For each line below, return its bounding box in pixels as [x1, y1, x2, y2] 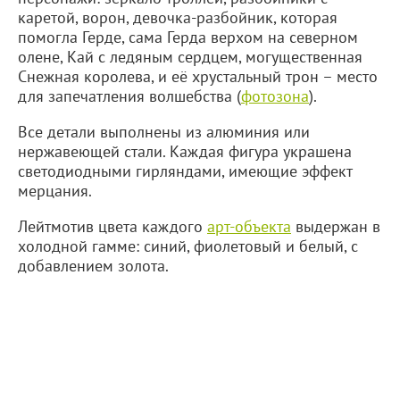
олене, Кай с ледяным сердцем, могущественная [18, 46, 362, 67]
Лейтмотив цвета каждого [18, 216, 207, 237]
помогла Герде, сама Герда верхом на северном [18, 27, 358, 47]
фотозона [241, 86, 309, 106]
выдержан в [291, 216, 380, 237]
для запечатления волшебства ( [18, 86, 241, 106]
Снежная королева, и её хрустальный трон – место [18, 66, 378, 87]
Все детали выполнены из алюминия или [18, 121, 310, 142]
